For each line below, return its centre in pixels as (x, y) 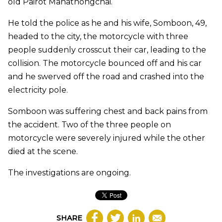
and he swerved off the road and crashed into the (106, 77)
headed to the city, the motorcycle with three (98, 37)
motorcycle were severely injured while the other (107, 138)
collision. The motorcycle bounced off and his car (105, 63)
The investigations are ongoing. (69, 173)
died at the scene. (43, 152)
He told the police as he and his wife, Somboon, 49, (107, 23)
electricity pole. (38, 90)
